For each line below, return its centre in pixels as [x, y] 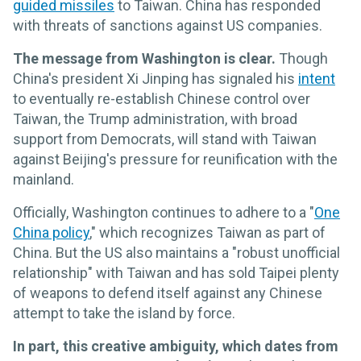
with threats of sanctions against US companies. [168, 25]
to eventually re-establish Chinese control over [162, 98]
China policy [51, 232]
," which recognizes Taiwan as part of [207, 232]
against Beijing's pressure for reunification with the [175, 159]
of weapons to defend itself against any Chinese [168, 293]
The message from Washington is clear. [146, 58]
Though [303, 58]
